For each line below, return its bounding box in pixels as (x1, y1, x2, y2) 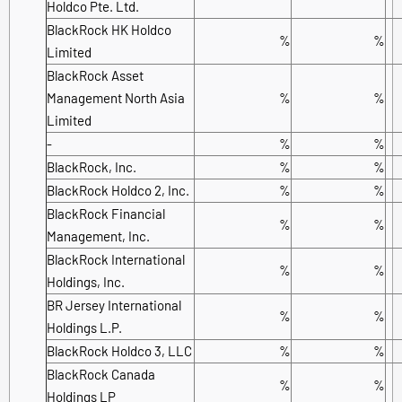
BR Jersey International (47, 296, 181, 313)
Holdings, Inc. (47, 273, 125, 290)
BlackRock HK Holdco (47, 21, 171, 38)
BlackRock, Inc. (47, 158, 136, 175)
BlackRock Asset (47, 66, 144, 83)
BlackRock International (47, 250, 185, 267)
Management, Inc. (47, 227, 150, 244)
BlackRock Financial (47, 205, 165, 222)
